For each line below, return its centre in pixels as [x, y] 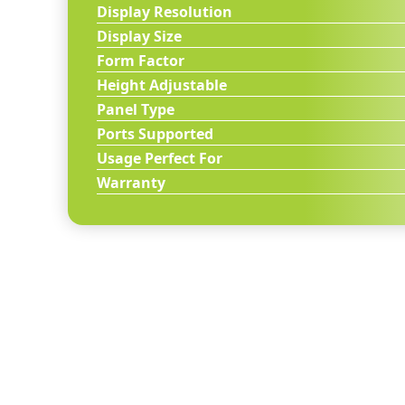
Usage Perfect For [160, 158]
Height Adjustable [162, 85]
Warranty [132, 183]
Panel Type [136, 109]
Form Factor [141, 61]
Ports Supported [155, 134]
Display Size [140, 36]
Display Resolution [165, 12]
